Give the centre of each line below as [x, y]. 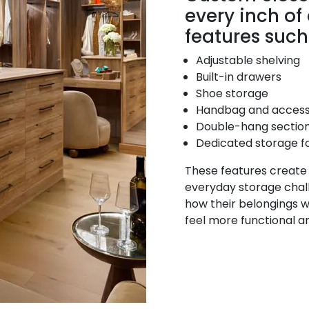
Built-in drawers [239, 77]
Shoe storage [232, 93]
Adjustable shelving [248, 60]
